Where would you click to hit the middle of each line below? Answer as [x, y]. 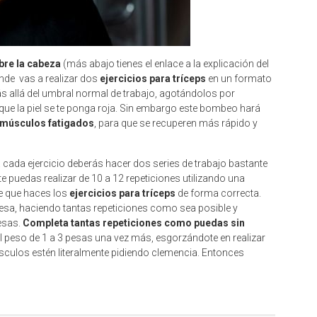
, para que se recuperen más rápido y [176, 123]
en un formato [239, 79]
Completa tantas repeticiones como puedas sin [134, 223]
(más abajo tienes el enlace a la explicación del [165, 64]
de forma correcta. [218, 193]
